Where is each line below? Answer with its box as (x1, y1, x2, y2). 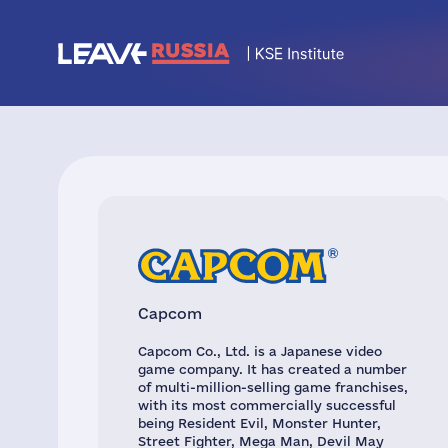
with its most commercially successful (138, 398, 396, 412)
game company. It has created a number (138, 362, 407, 376)
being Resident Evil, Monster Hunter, (138, 416, 381, 430)
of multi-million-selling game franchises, (138, 380, 408, 394)
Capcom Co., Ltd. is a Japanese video (138, 344, 382, 358)
